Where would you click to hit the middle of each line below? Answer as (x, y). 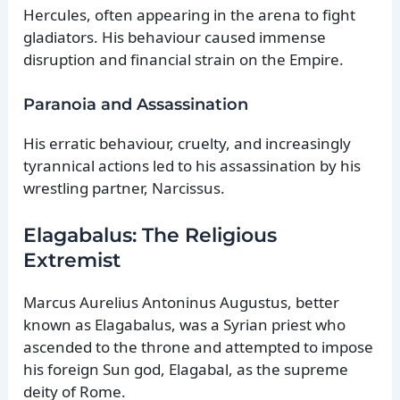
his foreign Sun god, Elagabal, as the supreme (186, 369)
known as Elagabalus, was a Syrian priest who (185, 324)
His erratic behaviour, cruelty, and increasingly (187, 143)
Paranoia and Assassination (136, 104)
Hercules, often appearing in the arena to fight (190, 15)
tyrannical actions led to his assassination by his (192, 165)
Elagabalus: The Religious (150, 235)
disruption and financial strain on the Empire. (184, 60)
